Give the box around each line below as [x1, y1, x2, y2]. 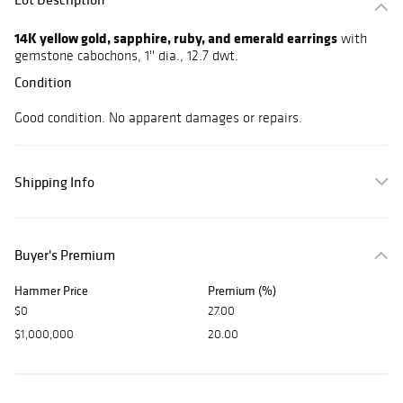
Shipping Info [14, 173, 94, 192]
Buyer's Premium [14, 246, 115, 264]
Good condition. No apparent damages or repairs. [14, 109, 302, 127]
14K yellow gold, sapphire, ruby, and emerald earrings [14, 28, 337, 49]
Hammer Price [14, 282, 88, 300]
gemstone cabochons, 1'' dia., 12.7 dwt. [14, 47, 238, 65]
